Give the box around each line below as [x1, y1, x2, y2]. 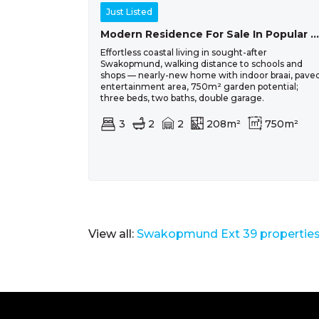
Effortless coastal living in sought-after [100, 47, 267, 58]
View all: [88, 227, 137, 241]
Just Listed [106, 6, 152, 18]
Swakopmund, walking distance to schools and [100, 58, 303, 70]
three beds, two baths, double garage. [100, 93, 264, 104]
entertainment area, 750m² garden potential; [100, 81, 298, 93]
